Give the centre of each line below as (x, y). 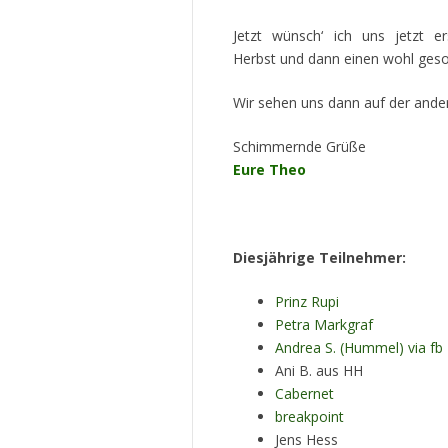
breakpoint (309, 417)
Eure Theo (269, 170)
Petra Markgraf (324, 325)
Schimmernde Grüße (299, 147)
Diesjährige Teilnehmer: (319, 258)
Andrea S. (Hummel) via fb (359, 348)
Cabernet (304, 394)
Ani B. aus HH (319, 371)
